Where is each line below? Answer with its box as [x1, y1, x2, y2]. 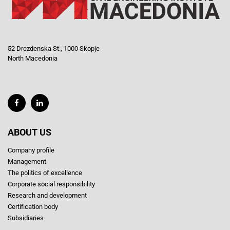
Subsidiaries [8, 214, 44, 222]
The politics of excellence [8, 168, 82, 177]
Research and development [8, 191, 87, 199]
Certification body [8, 202, 58, 210]
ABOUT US [8, 126, 51, 138]
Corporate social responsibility [8, 180, 95, 188]
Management [8, 157, 46, 165]
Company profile [8, 146, 54, 154]
